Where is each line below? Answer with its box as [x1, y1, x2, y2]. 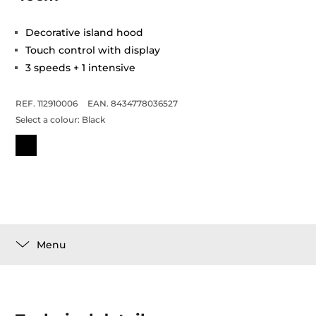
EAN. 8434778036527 [87, 98, 178, 109]
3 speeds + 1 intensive [25, 61, 136, 74]
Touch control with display [25, 44, 161, 56]
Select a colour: [16, 114, 83, 125]
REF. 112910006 [16, 98, 78, 109]
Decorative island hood [25, 26, 144, 39]
